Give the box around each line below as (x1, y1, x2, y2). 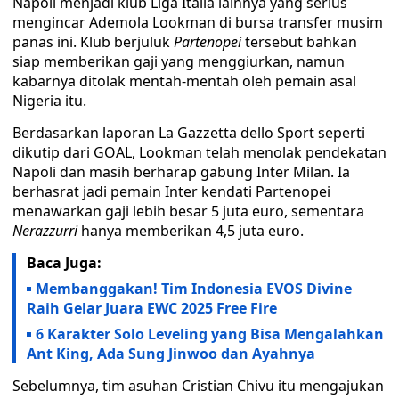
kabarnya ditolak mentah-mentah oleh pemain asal (12, 71, 356, 91)
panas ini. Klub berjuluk (12, 32, 174, 52)
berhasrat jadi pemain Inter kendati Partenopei (12, 182, 330, 201)
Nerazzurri (12, 221, 81, 240)
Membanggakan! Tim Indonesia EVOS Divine (36, 279, 352, 298)
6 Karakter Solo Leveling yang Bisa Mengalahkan (36, 324, 384, 344)
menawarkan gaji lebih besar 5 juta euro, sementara (12, 201, 364, 221)
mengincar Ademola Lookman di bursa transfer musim (12, 12, 383, 32)
